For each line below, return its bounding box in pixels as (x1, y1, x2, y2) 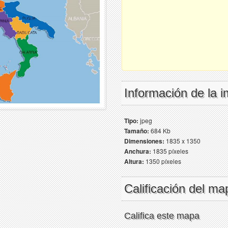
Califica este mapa (124, 211, 199, 221)
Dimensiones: (124, 136, 164, 146)
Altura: (124, 157, 144, 166)
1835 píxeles (151, 147, 188, 155)
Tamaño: (124, 126, 149, 135)
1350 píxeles (144, 157, 181, 165)
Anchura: (124, 147, 151, 156)
